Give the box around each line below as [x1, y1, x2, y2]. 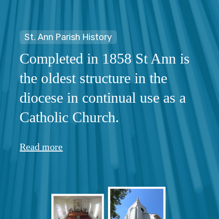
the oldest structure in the [20, 70, 168, 86]
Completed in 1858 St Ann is [20, 50, 190, 66]
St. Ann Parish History [24, 32, 112, 43]
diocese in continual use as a [20, 89, 186, 106]
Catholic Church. [20, 109, 120, 125]
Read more [20, 141, 63, 152]
